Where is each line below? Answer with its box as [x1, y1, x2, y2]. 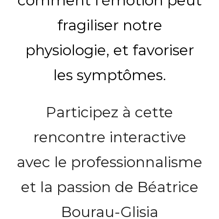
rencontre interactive [33, 128, 186, 146]
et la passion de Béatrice [21, 177, 198, 196]
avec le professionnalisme [17, 153, 202, 171]
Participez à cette [46, 103, 173, 121]
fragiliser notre [57, 16, 162, 34]
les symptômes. [53, 66, 166, 84]
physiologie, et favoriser [25, 41, 194, 59]
